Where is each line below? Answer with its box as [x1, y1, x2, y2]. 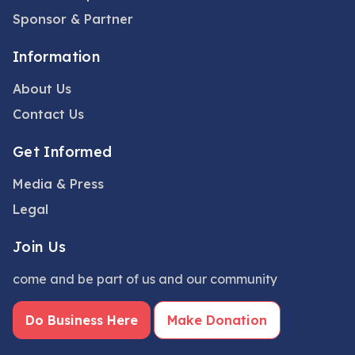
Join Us [13, 238, 67, 256]
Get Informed [13, 143, 113, 161]
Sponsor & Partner [13, 11, 133, 27]
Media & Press [13, 176, 104, 192]
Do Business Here [25, 312, 138, 328]
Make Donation [167, 312, 267, 328]
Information [13, 48, 100, 66]
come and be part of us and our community [13, 271, 277, 287]
